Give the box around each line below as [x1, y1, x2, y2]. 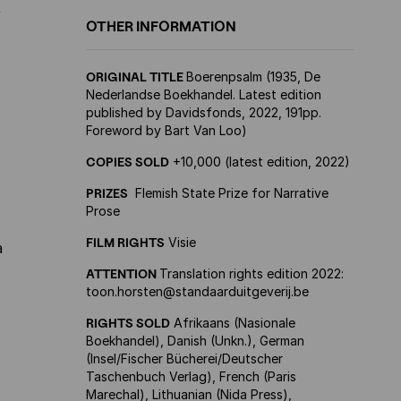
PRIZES [86, 185, 128, 200]
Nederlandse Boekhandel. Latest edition [86, 87, 321, 102]
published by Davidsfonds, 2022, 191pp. [86, 105, 321, 120]
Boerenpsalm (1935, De [186, 69, 320, 84]
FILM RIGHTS [86, 235, 165, 250]
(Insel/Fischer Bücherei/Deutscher [86, 351, 283, 366]
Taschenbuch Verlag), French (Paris [86, 369, 296, 384]
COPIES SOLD [86, 154, 169, 169]
